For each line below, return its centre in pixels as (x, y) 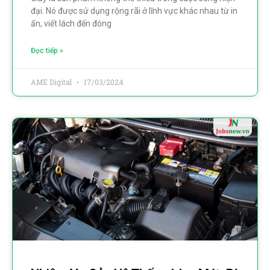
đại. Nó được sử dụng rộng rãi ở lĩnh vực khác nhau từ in (134, 11)
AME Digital (52, 82)
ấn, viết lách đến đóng (71, 23)
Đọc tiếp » (47, 50)
